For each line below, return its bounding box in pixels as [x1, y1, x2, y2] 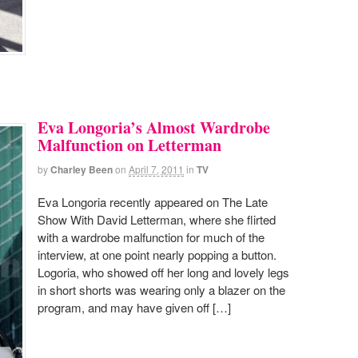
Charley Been [50, 161, 113, 177]
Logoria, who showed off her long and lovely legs [38, 264, 289, 281]
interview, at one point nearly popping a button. [38, 246, 276, 264]
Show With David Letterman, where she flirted [38, 211, 276, 229]
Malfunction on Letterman [38, 133, 221, 157]
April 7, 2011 [129, 161, 184, 176]
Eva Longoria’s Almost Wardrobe [38, 115, 270, 139]
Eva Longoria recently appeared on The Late [38, 193, 268, 211]
